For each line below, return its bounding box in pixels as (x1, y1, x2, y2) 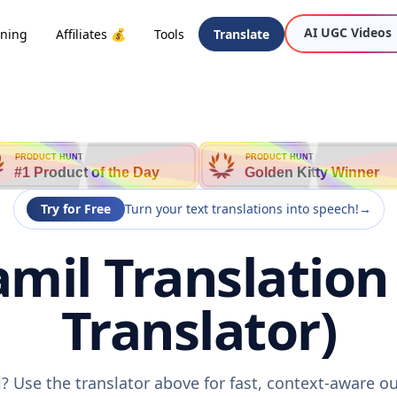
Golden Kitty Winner (245, 165, 379, 180)
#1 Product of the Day (14, 165, 160, 180)
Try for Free (40, 200, 111, 217)
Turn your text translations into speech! (124, 200, 359, 217)
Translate (214, 25, 269, 43)
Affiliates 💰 (56, 25, 126, 43)
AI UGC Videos (304, 24, 392, 41)
